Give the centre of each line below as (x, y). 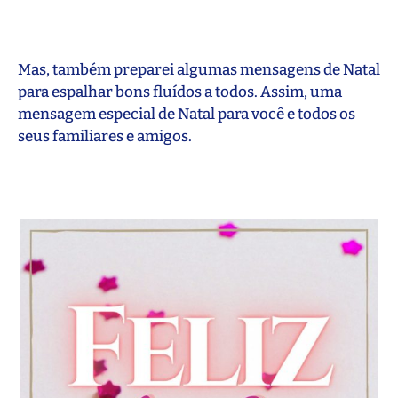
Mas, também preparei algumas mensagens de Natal (199, 69)
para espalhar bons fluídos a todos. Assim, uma (180, 92)
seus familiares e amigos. (105, 136)
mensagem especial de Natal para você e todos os (187, 114)
